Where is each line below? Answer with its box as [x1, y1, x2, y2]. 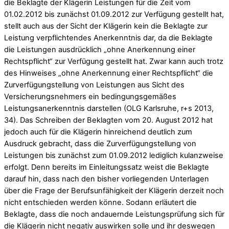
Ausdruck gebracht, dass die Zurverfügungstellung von [4, 139, 196, 148]
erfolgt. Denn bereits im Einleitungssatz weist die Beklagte [4, 162, 209, 172]
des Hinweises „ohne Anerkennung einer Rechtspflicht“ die [4, 68, 213, 78]
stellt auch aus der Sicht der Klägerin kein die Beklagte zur [4, 21, 208, 31]
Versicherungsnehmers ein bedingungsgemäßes [4, 91, 176, 101]
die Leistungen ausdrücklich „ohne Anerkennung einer [4, 44, 195, 54]
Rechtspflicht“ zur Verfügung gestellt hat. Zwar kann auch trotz [4, 56, 223, 66]
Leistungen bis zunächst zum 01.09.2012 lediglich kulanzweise [4, 150, 223, 160]
